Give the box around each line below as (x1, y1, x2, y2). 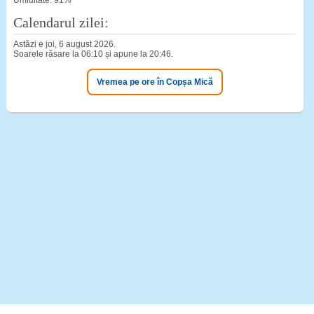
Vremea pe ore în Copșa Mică (97, 77, 214, 87)
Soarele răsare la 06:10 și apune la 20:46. (13, 49, 173, 59)
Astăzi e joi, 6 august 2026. (13, 39, 116, 49)
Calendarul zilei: (13, 15, 109, 30)
